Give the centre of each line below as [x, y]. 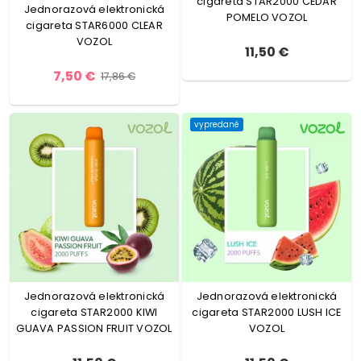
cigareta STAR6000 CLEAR [94, 25]
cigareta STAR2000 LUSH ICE [267, 312]
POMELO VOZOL [267, 17]
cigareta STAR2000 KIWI [94, 312]
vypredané [217, 124]
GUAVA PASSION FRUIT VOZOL [94, 328]
